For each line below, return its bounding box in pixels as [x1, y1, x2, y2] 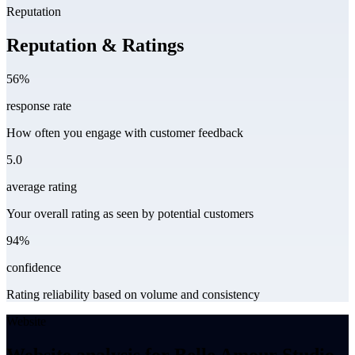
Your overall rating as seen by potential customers [6, 207, 254, 220]
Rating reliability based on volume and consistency [6, 288, 260, 301]
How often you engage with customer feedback [6, 126, 243, 139]
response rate [6, 99, 71, 113]
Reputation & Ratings [6, 35, 184, 56]
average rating [6, 180, 77, 193]
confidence [6, 261, 61, 274]
